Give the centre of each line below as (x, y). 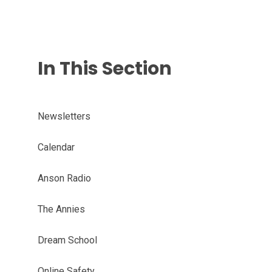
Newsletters (64, 116)
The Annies (61, 209)
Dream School (67, 240)
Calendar (56, 147)
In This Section (104, 68)
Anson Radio (64, 178)
